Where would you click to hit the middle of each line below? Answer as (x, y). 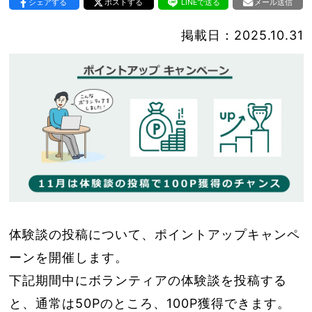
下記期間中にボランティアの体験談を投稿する (148, 280)
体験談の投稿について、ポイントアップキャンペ (154, 234)
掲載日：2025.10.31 (242, 35)
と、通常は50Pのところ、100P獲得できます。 (149, 303)
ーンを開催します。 (68, 257)
